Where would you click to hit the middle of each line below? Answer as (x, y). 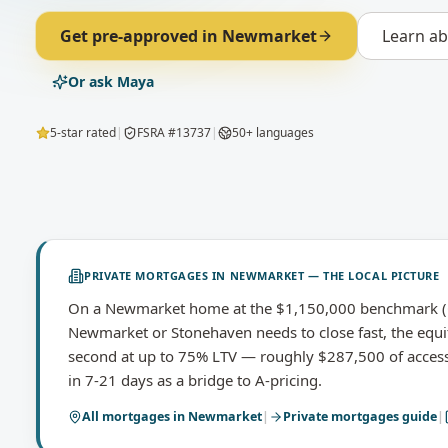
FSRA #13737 (174, 132)
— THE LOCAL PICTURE (372, 275)
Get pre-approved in (141, 36)
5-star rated (83, 132)
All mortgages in (135, 416)
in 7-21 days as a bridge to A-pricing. (195, 380)
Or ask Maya (111, 81)
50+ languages (273, 132)
